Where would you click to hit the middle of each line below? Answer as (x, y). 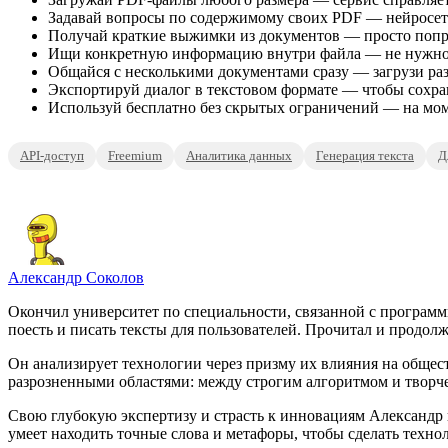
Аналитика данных (239, 156)
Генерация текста (365, 156)
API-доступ (52, 156)
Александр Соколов (76, 278)
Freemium (135, 156)
